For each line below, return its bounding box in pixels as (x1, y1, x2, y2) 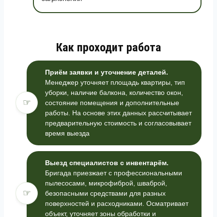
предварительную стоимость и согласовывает (45, 119, 191, 127)
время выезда (45, 129, 90, 137)
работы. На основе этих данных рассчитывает (45, 108, 192, 117)
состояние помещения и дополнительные (45, 98, 179, 107)
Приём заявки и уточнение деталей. (45, 68, 168, 76)
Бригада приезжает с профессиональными (45, 169, 182, 177)
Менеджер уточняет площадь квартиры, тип (45, 78, 185, 86)
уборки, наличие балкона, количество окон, (45, 88, 183, 96)
